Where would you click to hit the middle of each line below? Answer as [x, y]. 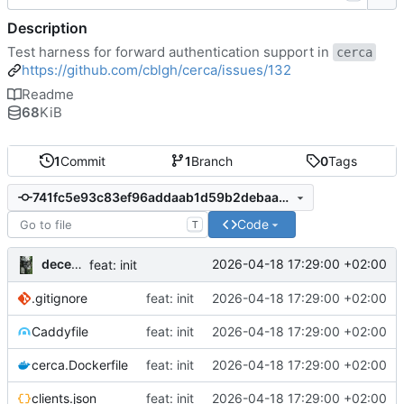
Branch [212, 161]
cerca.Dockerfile [80, 364]
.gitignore [60, 298]
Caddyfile [60, 331]
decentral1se [56, 263]
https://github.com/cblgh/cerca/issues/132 [156, 69]
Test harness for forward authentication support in [170, 51]
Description [47, 28]
